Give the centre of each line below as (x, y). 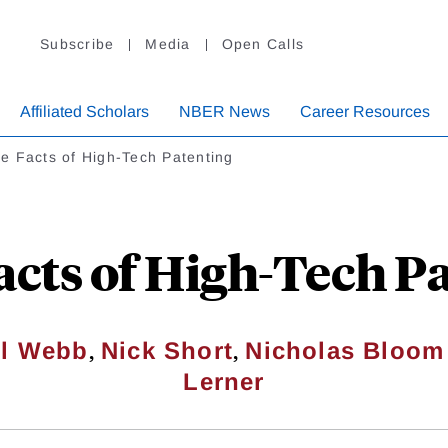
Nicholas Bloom (345, 351)
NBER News (224, 112)
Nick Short (167, 351)
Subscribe (77, 44)
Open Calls (262, 44)
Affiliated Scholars (84, 112)
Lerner (224, 382)
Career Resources (365, 112)
